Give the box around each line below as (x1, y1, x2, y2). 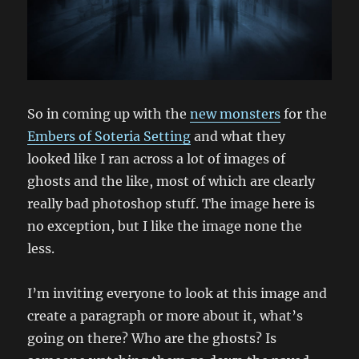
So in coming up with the (27, 105, 191, 122)
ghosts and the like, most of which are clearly (27, 172, 316, 189)
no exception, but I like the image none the (27, 217, 303, 234)
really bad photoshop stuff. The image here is (27, 195, 316, 212)
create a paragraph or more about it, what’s (27, 307, 304, 324)
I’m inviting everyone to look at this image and (27, 284, 328, 301)
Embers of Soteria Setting (27, 127, 192, 144)
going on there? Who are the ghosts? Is (27, 329, 277, 346)
